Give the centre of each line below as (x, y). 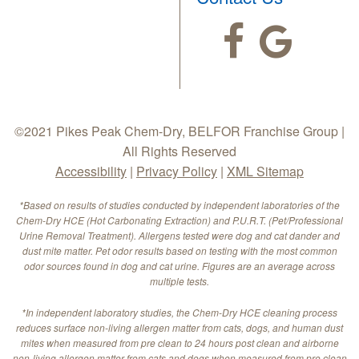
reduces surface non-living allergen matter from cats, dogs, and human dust (179, 328)
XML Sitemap (265, 171)
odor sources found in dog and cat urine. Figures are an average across (179, 266)
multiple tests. (179, 281)
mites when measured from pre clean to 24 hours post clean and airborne (179, 343)
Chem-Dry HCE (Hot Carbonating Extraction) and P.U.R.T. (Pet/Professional (179, 220)
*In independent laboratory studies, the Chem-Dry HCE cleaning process (179, 313)
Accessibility (91, 171)
